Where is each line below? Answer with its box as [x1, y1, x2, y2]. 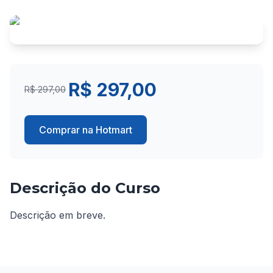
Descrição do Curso [10, 179, 160, 197]
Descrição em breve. [10, 209, 105, 221]
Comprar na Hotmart [39, 124, 132, 136]
